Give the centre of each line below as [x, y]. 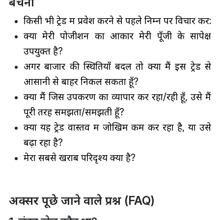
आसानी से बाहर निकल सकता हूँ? [81, 81]
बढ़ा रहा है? [43, 142]
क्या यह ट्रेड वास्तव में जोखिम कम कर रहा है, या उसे [117, 127]
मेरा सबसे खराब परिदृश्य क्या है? [79, 157]
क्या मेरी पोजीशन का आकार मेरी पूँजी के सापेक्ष [117, 36]
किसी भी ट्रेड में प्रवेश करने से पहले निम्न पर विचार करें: [117, 20]
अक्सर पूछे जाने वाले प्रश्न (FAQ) [82, 200]
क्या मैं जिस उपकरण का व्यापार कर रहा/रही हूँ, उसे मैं [117, 96]
